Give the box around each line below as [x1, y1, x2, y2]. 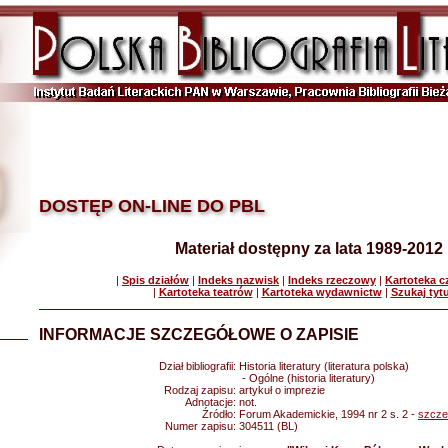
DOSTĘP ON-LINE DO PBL [39, 196, 265, 216]
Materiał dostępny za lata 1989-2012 [175, 240, 443, 257]
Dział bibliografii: [159, 360, 239, 372]
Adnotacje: [185, 396, 239, 408]
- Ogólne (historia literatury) [239, 372, 375, 384]
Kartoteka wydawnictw [261, 286, 382, 298]
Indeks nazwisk [198, 274, 279, 286]
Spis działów [122, 274, 189, 286]
